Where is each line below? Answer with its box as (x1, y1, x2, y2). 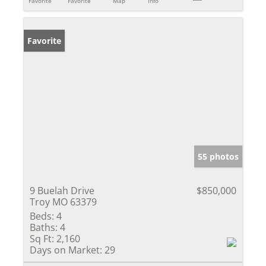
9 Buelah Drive (30, 183, 94, 197)
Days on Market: (30, 243, 102, 256)
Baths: (30, 220, 58, 234)
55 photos (198, 150, 239, 162)
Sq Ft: (30, 232, 54, 245)
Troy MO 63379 (30, 195, 97, 208)
